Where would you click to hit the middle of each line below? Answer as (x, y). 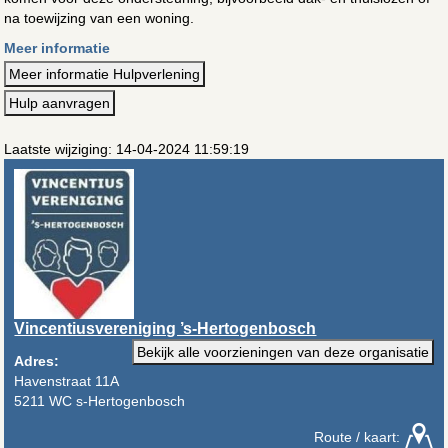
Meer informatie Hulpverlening (105, 73)
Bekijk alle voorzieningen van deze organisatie (282, 351)
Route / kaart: (358, 436)
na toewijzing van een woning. (99, 17)
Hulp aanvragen (60, 102)
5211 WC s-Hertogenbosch (100, 400)
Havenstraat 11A (67, 380)
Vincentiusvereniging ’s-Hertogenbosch (165, 328)
